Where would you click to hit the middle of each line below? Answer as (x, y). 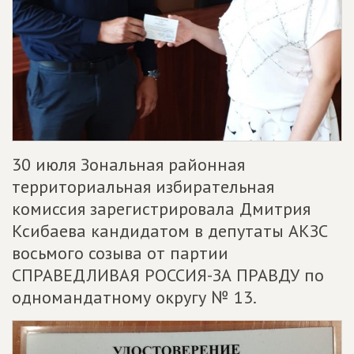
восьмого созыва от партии (120, 253)
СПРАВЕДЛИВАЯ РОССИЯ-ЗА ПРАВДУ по (168, 275)
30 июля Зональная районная (128, 165)
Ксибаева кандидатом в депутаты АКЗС (170, 231)
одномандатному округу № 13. (134, 298)
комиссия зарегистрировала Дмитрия (161, 209)
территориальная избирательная (143, 187)
